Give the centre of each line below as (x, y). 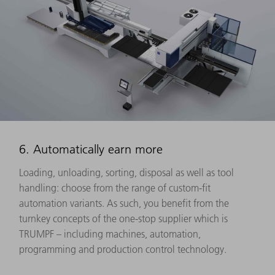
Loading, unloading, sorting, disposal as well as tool (126, 172)
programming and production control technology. (123, 249)
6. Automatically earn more (91, 149)
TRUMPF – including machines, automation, (110, 234)
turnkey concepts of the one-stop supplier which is (123, 218)
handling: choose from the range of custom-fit (115, 188)
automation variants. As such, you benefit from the (124, 203)
